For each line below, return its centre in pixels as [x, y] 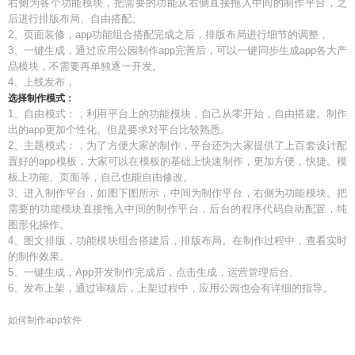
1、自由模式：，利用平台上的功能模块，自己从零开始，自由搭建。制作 [177, 114]
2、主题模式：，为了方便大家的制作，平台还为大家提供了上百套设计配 [177, 145]
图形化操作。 [39, 225]
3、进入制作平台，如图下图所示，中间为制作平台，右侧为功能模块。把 [177, 193]
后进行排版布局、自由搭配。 [75, 19]
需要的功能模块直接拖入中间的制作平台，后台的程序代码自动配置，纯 [177, 209]
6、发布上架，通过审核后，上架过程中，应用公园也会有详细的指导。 [170, 288]
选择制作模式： [41, 98]
